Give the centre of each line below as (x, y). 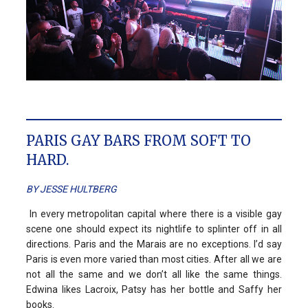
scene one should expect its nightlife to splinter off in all (154, 229)
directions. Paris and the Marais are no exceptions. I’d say (154, 244)
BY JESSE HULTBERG (71, 189)
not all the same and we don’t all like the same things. (154, 275)
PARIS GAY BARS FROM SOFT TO (139, 141)
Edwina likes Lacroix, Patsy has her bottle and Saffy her (154, 290)
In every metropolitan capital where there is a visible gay (154, 214)
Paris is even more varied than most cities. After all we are (154, 260)
